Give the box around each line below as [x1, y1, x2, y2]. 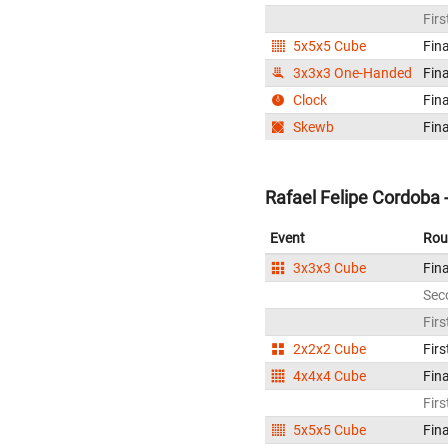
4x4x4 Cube [290, 367, 367, 384]
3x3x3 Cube [290, 259, 367, 276]
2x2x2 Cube [290, 340, 367, 357]
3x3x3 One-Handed [290, 65, 413, 82]
